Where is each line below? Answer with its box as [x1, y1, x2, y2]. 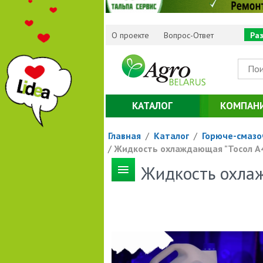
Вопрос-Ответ [164, 29, 214, 41]
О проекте [111, 29, 149, 41]
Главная [107, 129, 141, 141]
